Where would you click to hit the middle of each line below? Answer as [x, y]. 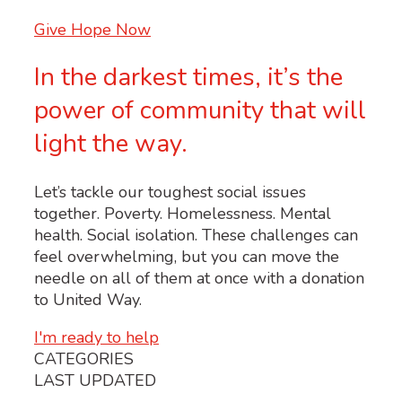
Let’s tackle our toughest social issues [170, 192]
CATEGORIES [84, 359]
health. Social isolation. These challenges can [196, 236]
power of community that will [200, 110]
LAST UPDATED [95, 381]
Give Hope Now [92, 29]
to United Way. [88, 300]
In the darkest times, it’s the [188, 77]
